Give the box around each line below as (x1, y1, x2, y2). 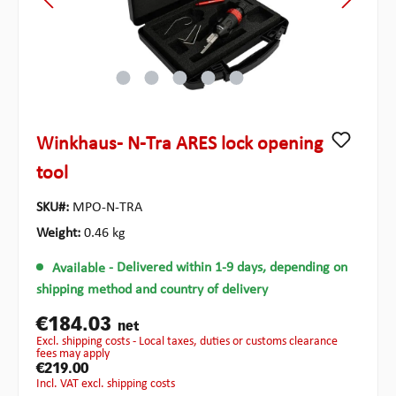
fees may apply (36, 347, 110, 361)
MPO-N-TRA (72, 201, 142, 216)
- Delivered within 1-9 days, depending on (108, 261, 347, 276)
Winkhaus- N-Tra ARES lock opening (36, 134, 323, 156)
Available (51, 261, 105, 276)
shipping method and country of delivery (36, 283, 268, 297)
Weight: (36, 226, 84, 241)
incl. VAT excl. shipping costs (40, 377, 175, 391)
